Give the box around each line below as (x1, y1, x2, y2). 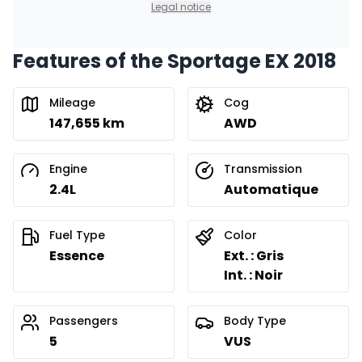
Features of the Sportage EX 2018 (13, 48, 336, 75)
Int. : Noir (224, 266, 283, 285)
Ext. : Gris (224, 246, 284, 266)
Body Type (224, 313, 286, 330)
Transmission (224, 161, 302, 178)
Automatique (224, 180, 318, 200)
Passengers (49, 313, 118, 330)
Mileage (49, 95, 95, 112)
